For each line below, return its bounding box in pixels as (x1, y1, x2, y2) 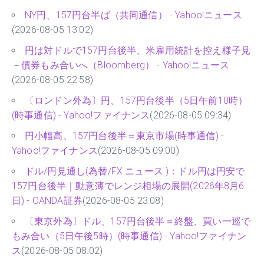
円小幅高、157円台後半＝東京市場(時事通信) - (25, 130, 225, 142)
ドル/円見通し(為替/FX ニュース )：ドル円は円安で (25, 166, 245, 177)
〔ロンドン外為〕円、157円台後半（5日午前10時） (25, 95, 248, 107)
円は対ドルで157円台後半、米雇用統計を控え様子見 (25, 45, 251, 57)
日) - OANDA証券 (12, 195, 82, 207)
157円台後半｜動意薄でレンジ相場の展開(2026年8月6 (12, 180, 245, 192)
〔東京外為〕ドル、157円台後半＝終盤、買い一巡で (25, 216, 250, 227)
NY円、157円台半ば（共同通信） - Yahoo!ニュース (25, 9, 242, 21)
